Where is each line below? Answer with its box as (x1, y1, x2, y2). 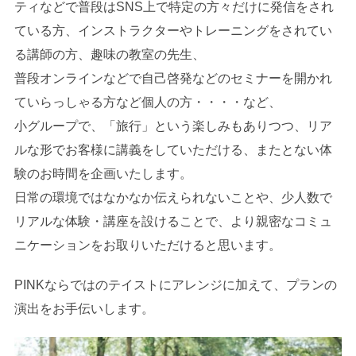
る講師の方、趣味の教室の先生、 (14, 48, 205, 62)
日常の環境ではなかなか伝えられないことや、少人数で (14, 191, 332, 205)
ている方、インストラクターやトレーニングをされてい (14, 24, 332, 38)
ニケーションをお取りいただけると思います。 (14, 238, 281, 253)
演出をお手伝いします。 (14, 302, 154, 316)
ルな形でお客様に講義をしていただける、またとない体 (14, 143, 332, 157)
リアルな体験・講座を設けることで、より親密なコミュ (14, 215, 332, 229)
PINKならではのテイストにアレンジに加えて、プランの (14, 278, 337, 292)
